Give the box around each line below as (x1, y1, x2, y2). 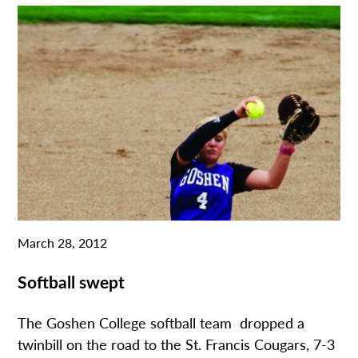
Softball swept (18, 269, 125, 294)
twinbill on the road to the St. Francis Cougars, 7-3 (18, 333, 336, 354)
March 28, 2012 (18, 233, 108, 253)
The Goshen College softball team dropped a (18, 312, 305, 332)
